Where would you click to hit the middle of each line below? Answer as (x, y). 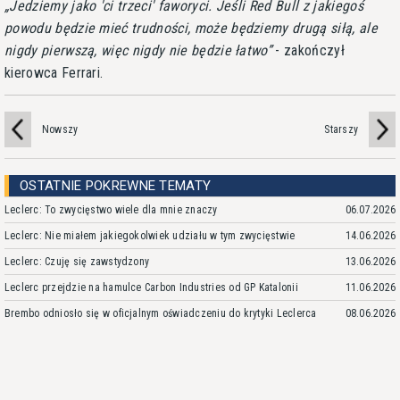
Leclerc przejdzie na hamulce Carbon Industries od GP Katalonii (151, 287)
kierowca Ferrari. (54, 72)
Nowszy (60, 129)
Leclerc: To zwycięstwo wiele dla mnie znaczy (111, 209)
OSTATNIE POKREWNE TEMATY (116, 185)
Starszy (341, 129)
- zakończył (308, 50)
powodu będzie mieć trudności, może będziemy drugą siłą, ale (191, 28)
